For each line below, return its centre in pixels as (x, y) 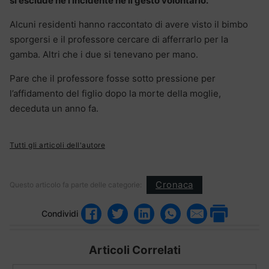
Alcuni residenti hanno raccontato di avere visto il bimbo (129, 24)
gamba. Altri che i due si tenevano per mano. (104, 54)
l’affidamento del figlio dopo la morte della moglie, (115, 93)
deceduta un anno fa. (54, 108)
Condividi (60, 214)
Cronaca (174, 185)
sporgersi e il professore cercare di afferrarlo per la (119, 39)
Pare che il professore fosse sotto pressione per (113, 78)
